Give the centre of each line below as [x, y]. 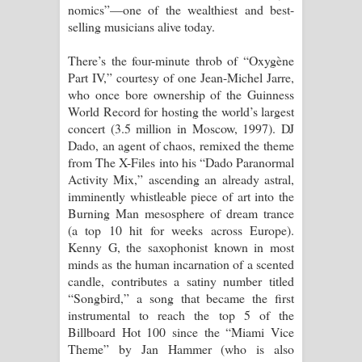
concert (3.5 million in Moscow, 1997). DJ [181, 128]
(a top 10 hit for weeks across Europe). [181, 229]
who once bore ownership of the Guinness [181, 94]
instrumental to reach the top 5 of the [181, 314]
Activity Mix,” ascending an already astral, [181, 179]
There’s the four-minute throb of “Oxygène [181, 60]
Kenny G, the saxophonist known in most [181, 246]
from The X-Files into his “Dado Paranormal [181, 162]
